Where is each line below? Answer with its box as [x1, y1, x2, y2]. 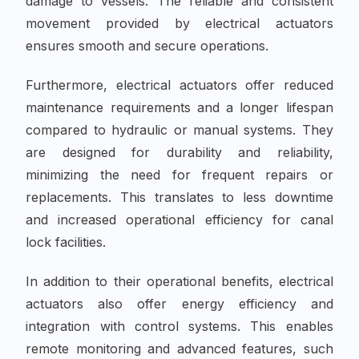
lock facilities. [26, 233, 107, 250]
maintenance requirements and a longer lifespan [26, 99, 333, 115]
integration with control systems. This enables [26, 318, 333, 335]
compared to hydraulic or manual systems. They [26, 121, 333, 138]
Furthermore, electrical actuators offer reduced [26, 76, 333, 93]
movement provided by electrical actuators [26, 14, 333, 31]
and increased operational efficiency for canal [26, 211, 333, 228]
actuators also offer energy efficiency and [26, 296, 333, 313]
